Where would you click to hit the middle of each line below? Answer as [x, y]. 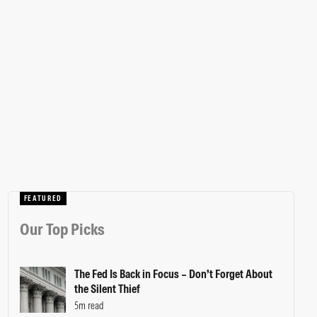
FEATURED [43, 198]
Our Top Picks [62, 229]
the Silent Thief [107, 289]
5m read [89, 306]
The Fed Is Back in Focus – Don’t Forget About [173, 274]
